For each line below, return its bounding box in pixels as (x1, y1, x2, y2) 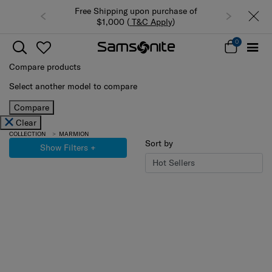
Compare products (9, 61, 81, 72)
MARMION (56, 129, 89, 138)
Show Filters (40, 142, 88, 153)
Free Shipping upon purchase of (74, 5, 197, 17)
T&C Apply (132, 16, 173, 28)
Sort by (145, 137, 173, 149)
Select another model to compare (9, 80, 137, 92)
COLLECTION (9, 129, 46, 138)
